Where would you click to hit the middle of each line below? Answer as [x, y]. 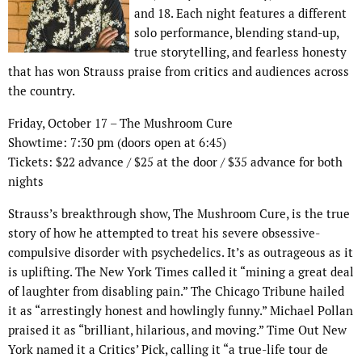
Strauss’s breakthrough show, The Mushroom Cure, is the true [179, 214]
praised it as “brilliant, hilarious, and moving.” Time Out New [177, 330]
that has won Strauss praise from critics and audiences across [179, 72]
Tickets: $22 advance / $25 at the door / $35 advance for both [175, 162]
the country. [42, 91]
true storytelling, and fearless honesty [240, 53]
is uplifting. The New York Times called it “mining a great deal [181, 272]
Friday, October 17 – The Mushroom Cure [120, 124]
